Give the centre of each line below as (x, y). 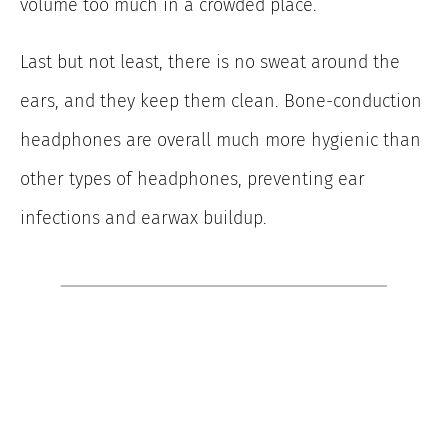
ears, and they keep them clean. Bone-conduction (221, 101)
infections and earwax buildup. (143, 218)
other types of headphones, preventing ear (192, 179)
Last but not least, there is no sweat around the (210, 62)
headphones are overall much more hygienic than (220, 140)
